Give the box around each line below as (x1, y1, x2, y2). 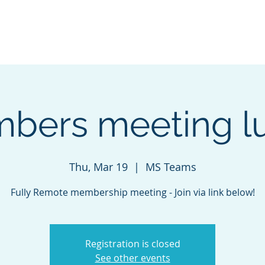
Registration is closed (85, 237, 180, 250)
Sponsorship (159, 31, 203, 42)
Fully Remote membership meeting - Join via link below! (10, 186, 255, 199)
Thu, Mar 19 (69, 160, 128, 174)
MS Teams (145, 160, 196, 174)
